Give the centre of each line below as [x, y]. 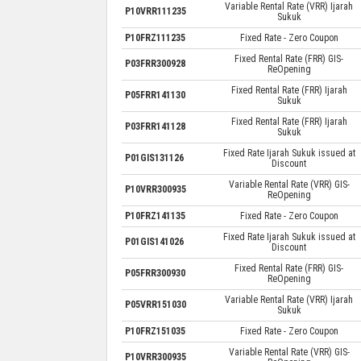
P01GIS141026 [154, 241]
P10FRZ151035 [155, 331]
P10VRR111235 [155, 11]
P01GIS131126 [154, 158]
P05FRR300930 [155, 273]
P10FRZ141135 [155, 216]
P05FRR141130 [155, 95]
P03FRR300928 [155, 63]
